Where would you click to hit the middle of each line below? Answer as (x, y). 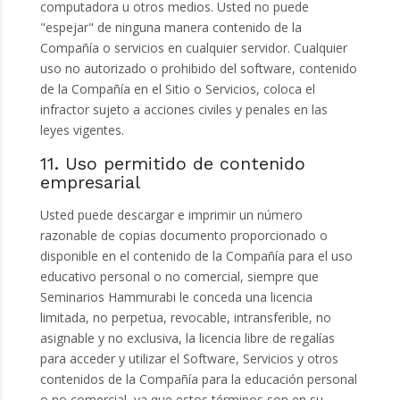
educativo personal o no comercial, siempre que (179, 277)
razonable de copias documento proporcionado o (183, 236)
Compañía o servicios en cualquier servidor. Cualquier (193, 48)
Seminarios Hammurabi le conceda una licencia (176, 297)
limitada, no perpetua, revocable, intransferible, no (185, 318)
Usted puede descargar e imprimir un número (171, 215)
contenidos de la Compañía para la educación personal (198, 379)
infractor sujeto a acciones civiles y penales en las (183, 110)
